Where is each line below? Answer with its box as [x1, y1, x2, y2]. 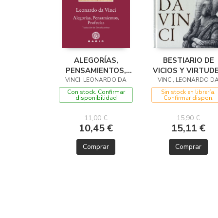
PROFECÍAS [75, 76, 117, 86]
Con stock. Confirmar [67, 88, 125, 96]
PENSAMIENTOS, [66, 66, 126, 76]
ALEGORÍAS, [73, 55, 118, 66]
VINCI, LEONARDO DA [65, 76, 127, 84]
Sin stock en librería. [161, 88, 216, 96]
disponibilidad [75, 94, 117, 102]
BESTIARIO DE [163, 55, 214, 66]
